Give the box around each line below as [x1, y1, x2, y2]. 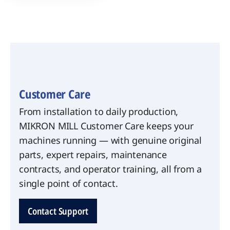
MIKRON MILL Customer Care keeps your [19, 119, 194, 132]
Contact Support [28, 204, 89, 217]
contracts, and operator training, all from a [19, 162, 202, 175]
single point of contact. [19, 177, 118, 189]
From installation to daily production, [19, 105, 179, 118]
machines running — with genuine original [19, 133, 202, 146]
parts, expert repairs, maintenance [19, 148, 167, 161]
